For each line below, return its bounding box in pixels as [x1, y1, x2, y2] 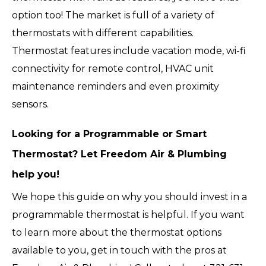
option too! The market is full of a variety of [12, 9, 214, 21]
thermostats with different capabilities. [12, 27, 194, 39]
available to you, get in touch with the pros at [12, 245, 227, 256]
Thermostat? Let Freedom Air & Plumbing [12, 148, 227, 160]
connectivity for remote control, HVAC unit [12, 63, 214, 75]
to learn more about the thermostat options [12, 227, 221, 239]
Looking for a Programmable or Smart [12, 128, 207, 140]
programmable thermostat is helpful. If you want [12, 209, 245, 221]
